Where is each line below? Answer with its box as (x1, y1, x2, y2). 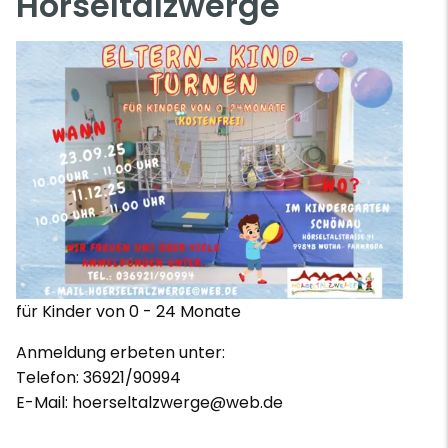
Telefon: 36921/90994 (16, 366, 181, 390)
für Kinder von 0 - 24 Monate (16, 300, 241, 324)
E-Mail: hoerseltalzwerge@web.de (16, 391, 283, 415)
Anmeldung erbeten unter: (16, 341, 225, 365)
